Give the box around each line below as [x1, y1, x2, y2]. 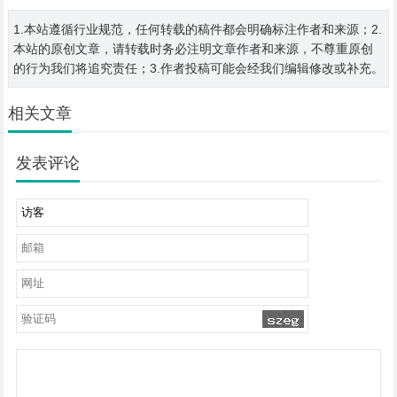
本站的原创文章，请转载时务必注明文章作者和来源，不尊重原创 [12, 42, 373, 57]
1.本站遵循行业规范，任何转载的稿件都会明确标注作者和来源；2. [12, 22, 382, 37]
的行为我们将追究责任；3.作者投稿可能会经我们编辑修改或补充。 [12, 61, 384, 76]
